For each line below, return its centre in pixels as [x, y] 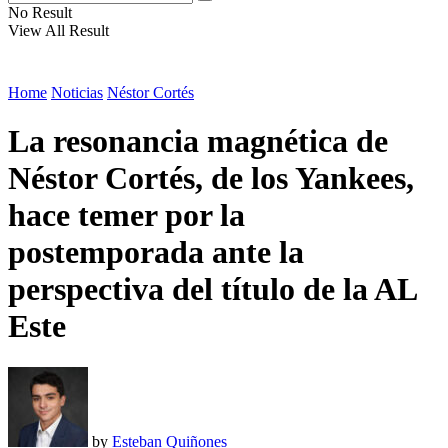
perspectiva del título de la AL [212, 289]
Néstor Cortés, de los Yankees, [211, 178]
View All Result [58, 30]
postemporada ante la [156, 252]
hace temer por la [126, 215]
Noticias [77, 92]
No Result [40, 12]
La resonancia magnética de [198, 141]
